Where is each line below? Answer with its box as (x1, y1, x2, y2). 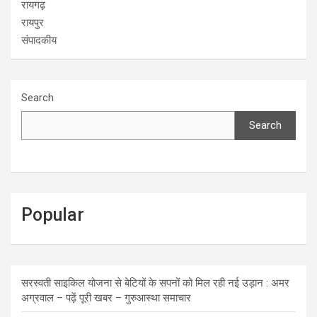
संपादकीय (21, 33, 57, 47)
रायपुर (21, 16, 44, 29)
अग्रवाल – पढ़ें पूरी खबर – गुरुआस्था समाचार (21, 291, 191, 304)
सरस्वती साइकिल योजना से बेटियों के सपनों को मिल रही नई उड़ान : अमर (21, 276, 289, 289)
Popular (21, 204, 84, 225)
